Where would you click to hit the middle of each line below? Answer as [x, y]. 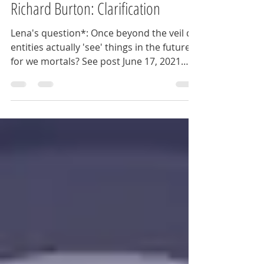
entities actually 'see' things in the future [100, 111]
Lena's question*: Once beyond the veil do [51, 97]
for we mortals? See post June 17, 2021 [46, 125]
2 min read [104, 45]
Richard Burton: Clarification [85, 72]
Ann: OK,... [44, 139]
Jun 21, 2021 [55, 45]
